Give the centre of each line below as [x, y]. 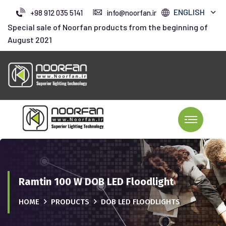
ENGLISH [189, 12]
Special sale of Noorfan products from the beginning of [108, 27]
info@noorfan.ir [131, 13]
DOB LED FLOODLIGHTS [140, 202]
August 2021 [30, 39]
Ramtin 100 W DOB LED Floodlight [96, 181]
